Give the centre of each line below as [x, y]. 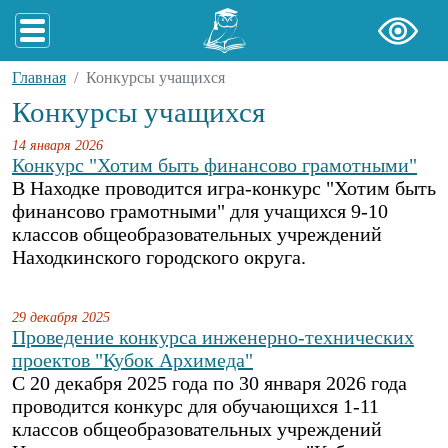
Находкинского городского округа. [159, 257]
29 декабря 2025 [61, 317]
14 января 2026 [57, 145]
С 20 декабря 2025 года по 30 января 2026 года [209, 383]
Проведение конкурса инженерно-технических [213, 337]
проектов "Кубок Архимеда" [132, 360]
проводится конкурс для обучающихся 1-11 [195, 406]
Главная [39, 77]
